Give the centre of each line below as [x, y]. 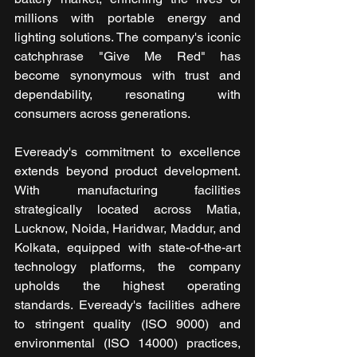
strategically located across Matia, [127, 210]
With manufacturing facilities [127, 190]
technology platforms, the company [127, 267]
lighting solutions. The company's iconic [127, 37]
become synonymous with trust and [127, 76]
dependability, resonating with [127, 95]
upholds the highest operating [127, 286]
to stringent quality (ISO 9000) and [127, 324]
